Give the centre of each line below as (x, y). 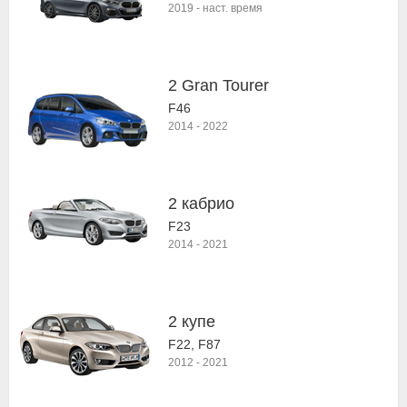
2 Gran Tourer (218, 85)
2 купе (192, 322)
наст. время (233, 8)
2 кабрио (201, 203)
